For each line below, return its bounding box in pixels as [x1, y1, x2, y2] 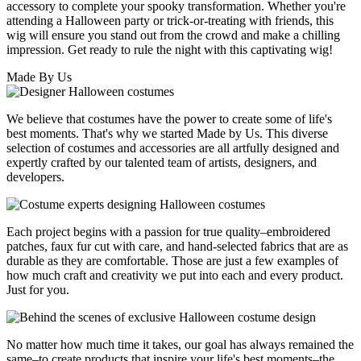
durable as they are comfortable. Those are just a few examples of [6, 254, 338, 268]
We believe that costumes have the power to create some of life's [6, 112, 332, 127]
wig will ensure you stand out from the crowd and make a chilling [6, 28, 340, 43]
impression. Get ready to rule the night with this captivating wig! [6, 43, 333, 57]
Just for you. [6, 283, 69, 297]
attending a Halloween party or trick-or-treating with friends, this [6, 14, 334, 28]
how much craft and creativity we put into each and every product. [6, 268, 343, 283]
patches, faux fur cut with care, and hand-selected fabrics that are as [6, 239, 348, 254]
